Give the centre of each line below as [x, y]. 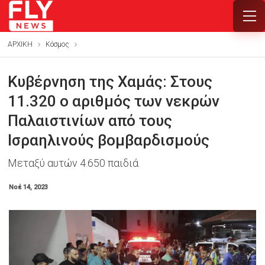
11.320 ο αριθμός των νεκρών [113, 101]
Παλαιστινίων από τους [90, 121]
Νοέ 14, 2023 [28, 187]
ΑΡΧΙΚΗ [20, 44]
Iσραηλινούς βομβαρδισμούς [108, 140]
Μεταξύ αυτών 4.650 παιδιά [73, 163]
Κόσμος [57, 44]
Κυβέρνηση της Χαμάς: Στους [110, 82]
